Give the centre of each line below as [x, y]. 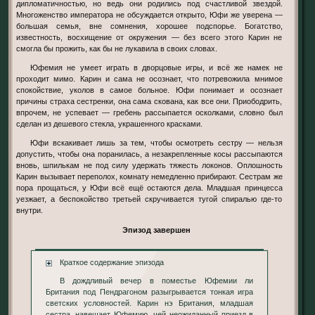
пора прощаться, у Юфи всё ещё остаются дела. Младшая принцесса [149, 188]
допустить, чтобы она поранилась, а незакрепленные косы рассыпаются [149, 154]
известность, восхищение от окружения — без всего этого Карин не [149, 37]
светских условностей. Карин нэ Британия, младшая [149, 303]
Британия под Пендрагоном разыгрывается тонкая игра [149, 291]
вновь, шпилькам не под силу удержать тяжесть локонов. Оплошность [149, 166]
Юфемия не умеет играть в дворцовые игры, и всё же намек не [34, 68]
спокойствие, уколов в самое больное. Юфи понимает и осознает [149, 90]
